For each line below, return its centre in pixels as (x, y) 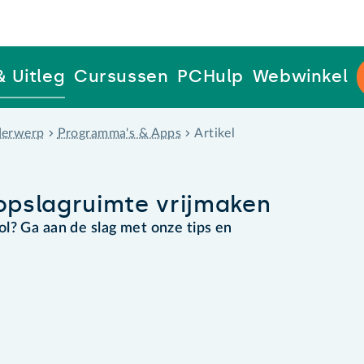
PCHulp (211, 76)
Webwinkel (300, 76)
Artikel (215, 133)
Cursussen (121, 76)
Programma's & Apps (119, 133)
